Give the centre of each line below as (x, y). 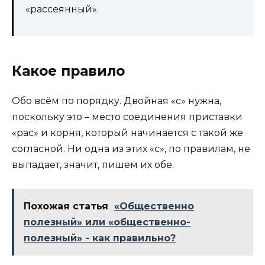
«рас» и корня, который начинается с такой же (127, 132)
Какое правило (68, 71)
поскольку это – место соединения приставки (127, 117)
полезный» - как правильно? (100, 238)
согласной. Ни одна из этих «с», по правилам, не (131, 148)
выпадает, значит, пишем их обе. (93, 164)
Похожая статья (66, 206)
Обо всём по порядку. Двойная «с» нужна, (117, 101)
